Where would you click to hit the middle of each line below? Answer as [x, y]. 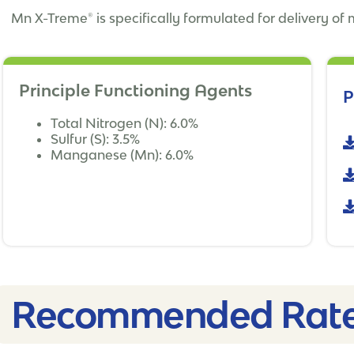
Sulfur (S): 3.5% [95, 139]
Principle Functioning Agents [136, 90]
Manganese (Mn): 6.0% [122, 155]
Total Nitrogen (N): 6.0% [124, 124]
